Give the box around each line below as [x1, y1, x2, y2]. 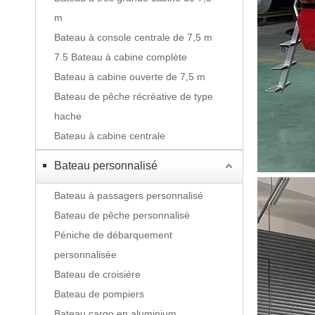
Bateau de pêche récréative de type [54, 91, 213, 102]
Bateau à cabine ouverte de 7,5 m [54, 71, 205, 82]
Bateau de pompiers [54, 288, 144, 300]
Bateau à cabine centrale [54, 130, 165, 141]
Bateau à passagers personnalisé [54, 190, 203, 201]
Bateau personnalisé [54, 160, 157, 172]
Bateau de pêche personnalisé [54, 210, 190, 221]
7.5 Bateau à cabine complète [54, 51, 187, 63]
